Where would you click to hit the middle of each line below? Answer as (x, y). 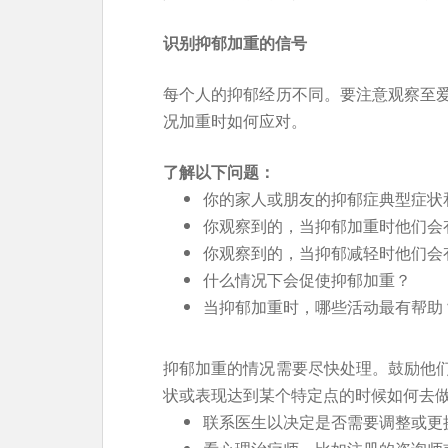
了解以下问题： (219, 171)
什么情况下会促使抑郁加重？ (307, 279)
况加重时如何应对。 (235, 120)
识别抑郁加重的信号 (235, 42)
